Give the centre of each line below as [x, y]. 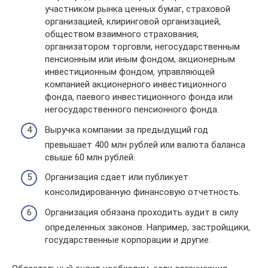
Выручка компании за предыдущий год [127, 130]
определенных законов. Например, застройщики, [147, 227]
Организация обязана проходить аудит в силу [141, 212]
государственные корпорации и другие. [128, 240]
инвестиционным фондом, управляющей [130, 72]
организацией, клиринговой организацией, [133, 22]
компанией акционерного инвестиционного [136, 85]
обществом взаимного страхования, [122, 34]
